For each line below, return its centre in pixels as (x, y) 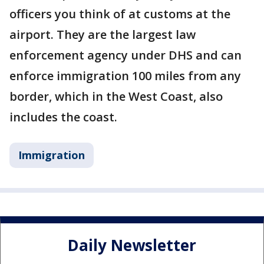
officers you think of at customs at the (120, 14)
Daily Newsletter (132, 245)
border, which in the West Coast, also (116, 96)
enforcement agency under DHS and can (126, 55)
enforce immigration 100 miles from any (125, 76)
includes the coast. (65, 117)
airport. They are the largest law (103, 34)
